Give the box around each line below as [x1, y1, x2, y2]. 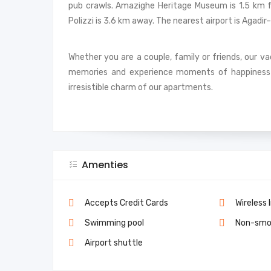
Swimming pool [85, 218, 144, 229]
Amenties [82, 158, 128, 172]
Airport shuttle [85, 238, 143, 249]
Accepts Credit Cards [85, 198, 168, 209]
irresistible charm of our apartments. [68, 82, 213, 93]
